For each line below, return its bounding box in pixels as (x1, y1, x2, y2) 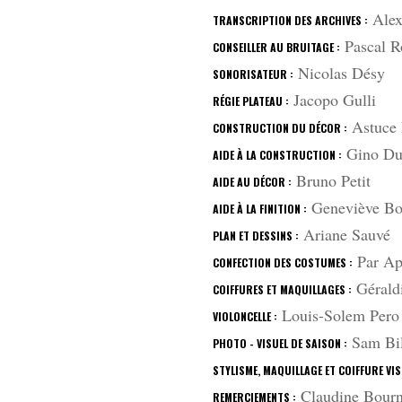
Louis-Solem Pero (277, 304, 400, 326)
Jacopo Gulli (289, 89, 377, 110)
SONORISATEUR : (213, 66, 294, 82)
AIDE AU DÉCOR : (213, 174, 293, 189)
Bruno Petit (292, 170, 371, 191)
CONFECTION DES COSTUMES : (213, 255, 354, 270)
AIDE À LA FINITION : (213, 201, 308, 216)
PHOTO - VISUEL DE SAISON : (213, 336, 348, 351)
